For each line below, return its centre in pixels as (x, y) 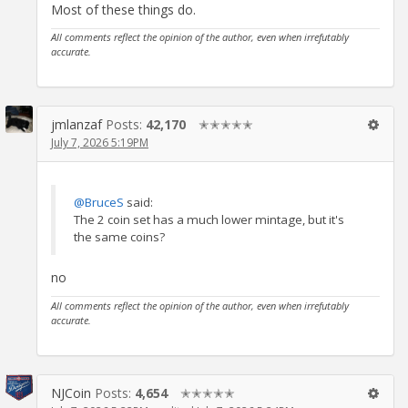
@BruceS (99, 203)
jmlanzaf (76, 124)
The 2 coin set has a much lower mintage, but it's (209, 220)
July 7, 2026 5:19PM (100, 142)
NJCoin (71, 393)
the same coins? (119, 237)
